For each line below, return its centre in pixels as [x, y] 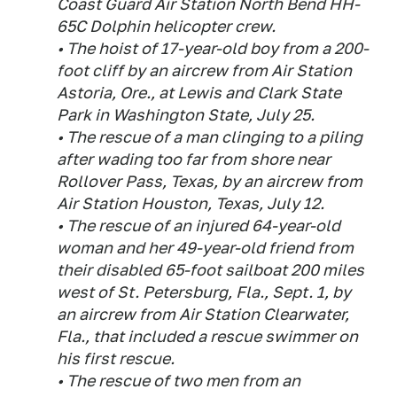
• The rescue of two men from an [179, 381]
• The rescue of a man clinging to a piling [210, 137]
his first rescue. [116, 359]
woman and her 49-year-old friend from [205, 248]
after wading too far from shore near [194, 160]
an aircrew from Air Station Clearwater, [203, 315]
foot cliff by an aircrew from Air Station [204, 71]
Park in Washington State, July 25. [186, 115]
